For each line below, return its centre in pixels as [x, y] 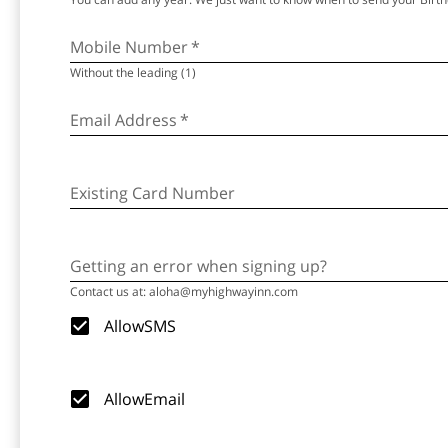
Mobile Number [129, 47]
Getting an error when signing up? [198, 266]
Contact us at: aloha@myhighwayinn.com [184, 291]
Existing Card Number [152, 193]
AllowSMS [140, 326]
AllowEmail [144, 399]
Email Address [123, 120]
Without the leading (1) [133, 72]
